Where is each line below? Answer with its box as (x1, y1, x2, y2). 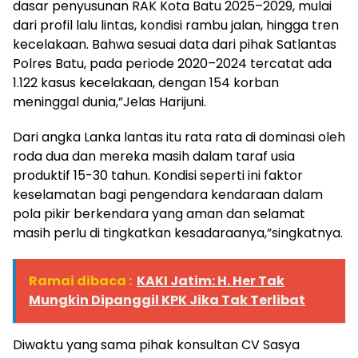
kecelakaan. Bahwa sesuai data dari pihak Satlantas (13, 35, 336, 54)
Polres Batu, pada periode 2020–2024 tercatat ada (13, 54, 332, 74)
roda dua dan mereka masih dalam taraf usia (13, 147, 295, 166)
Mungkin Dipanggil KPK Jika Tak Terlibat (29, 291, 305, 310)
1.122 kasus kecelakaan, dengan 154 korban (13, 74, 279, 93)
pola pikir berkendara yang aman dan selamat (13, 205, 305, 224)
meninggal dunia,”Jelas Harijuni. (13, 93, 206, 112)
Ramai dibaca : (29, 272, 132, 291)
